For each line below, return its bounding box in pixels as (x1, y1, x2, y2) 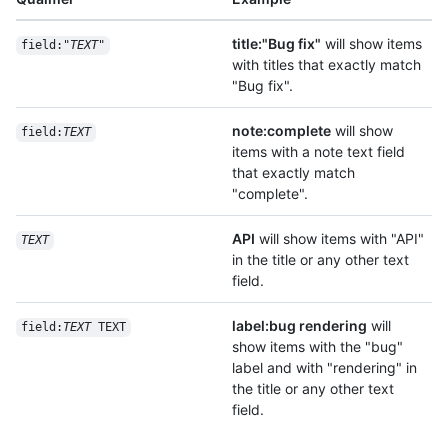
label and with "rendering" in (232, 359, 417, 377)
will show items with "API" (255, 230, 424, 248)
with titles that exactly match (232, 56, 421, 74)
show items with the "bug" (232, 338, 403, 356)
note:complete (232, 122, 331, 140)
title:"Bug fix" (232, 35, 321, 53)
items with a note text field (232, 143, 405, 161)
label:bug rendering (232, 317, 367, 335)
